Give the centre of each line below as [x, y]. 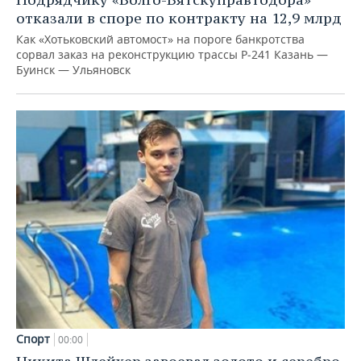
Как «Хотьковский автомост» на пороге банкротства [160, 39]
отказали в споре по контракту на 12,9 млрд [179, 18]
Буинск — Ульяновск [73, 69]
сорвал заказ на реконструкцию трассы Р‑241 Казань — [172, 54]
